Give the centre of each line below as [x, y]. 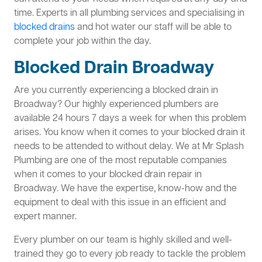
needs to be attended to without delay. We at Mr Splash [129, 147]
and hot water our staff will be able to [153, 28]
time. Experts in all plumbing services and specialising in [129, 14]
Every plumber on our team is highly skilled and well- [123, 241]
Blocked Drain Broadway [114, 69]
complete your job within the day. [82, 42]
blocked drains [44, 28]
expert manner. [45, 217]
